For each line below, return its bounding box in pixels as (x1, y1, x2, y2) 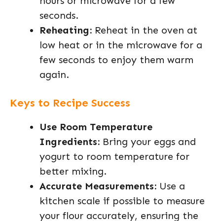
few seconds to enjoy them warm (39, 53, 193, 66)
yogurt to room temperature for (39, 150, 189, 162)
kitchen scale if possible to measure (39, 194, 205, 207)
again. (39, 68, 69, 80)
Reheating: (39, 24, 92, 36)
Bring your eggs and (100, 135, 196, 147)
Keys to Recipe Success (10, 96, 130, 110)
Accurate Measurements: (39, 180, 156, 192)
